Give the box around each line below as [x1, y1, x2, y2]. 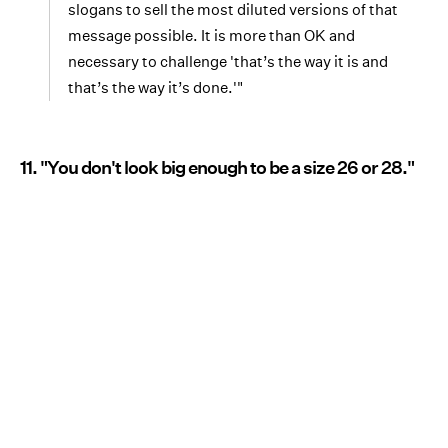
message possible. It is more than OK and [68, 26, 355, 45]
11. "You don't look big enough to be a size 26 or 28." [20, 157, 414, 178]
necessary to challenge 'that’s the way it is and [68, 52, 388, 71]
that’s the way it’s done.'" [68, 78, 243, 97]
